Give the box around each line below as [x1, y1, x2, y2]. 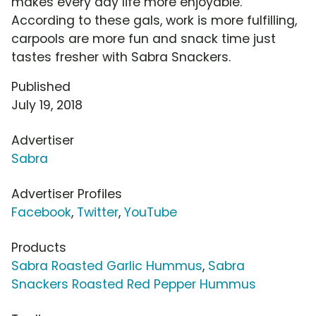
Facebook [11, 204, 71, 221]
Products [11, 239, 66, 257]
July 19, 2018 [11, 97, 83, 114]
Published [11, 78, 71, 96]
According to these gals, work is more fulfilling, [11, 12, 297, 30]
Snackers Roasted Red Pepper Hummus [11, 276, 256, 293]
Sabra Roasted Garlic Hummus [11, 257, 202, 275]
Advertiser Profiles [11, 186, 122, 203]
